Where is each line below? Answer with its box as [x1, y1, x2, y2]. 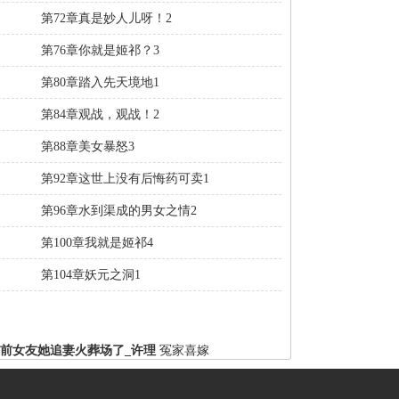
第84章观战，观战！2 [41, 108, 159, 121]
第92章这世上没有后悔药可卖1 [41, 172, 209, 185]
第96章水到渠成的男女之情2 [41, 204, 197, 217]
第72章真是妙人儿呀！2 [41, 12, 172, 25]
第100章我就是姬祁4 [41, 236, 153, 249]
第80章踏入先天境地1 [41, 76, 159, 89]
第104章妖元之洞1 [41, 268, 141, 281]
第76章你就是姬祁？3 [41, 44, 159, 57]
